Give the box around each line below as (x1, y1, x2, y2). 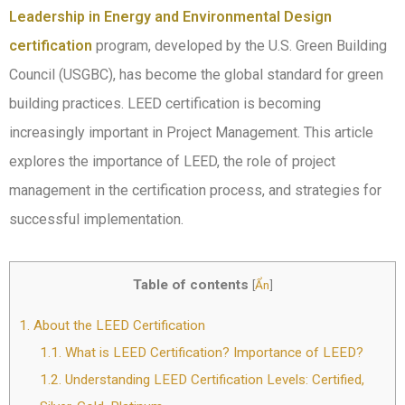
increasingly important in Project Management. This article (9, 124, 373, 141)
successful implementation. (9, 211, 184, 228)
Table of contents (132, 277, 249, 293)
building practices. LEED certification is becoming (9, 95, 321, 112)
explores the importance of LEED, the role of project (9, 153, 335, 170)
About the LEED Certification (30, 317, 205, 334)
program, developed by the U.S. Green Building (92, 37, 387, 54)
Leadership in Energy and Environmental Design (9, 8, 332, 25)
